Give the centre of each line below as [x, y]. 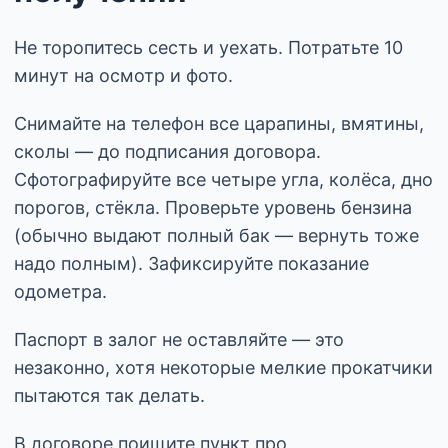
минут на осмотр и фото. [123, 75]
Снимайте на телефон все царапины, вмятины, [219, 123]
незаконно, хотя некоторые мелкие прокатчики [223, 367]
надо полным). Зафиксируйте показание [191, 263]
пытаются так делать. [109, 395]
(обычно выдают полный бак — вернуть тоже [216, 235]
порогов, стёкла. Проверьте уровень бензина [213, 207]
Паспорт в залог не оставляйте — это [179, 339]
